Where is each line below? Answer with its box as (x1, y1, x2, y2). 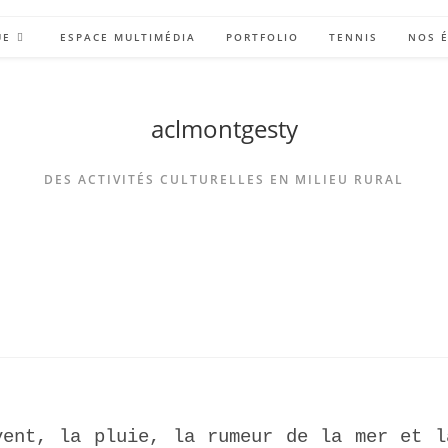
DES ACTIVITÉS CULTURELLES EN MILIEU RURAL (44, 171, 404, 188)
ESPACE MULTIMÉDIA (60, 30, 196, 44)
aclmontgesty (150, 112, 298, 145)
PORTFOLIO (226, 30, 299, 44)
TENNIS (329, 30, 378, 44)
